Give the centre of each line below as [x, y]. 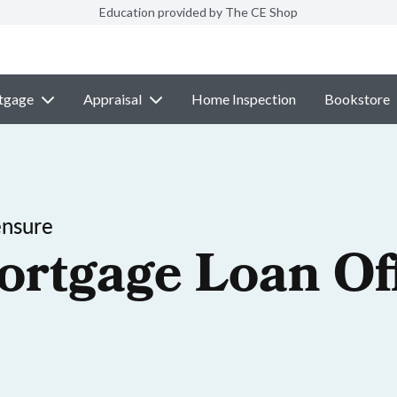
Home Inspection [243, 99]
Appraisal [112, 99]
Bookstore [357, 99]
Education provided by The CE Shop [198, 12]
